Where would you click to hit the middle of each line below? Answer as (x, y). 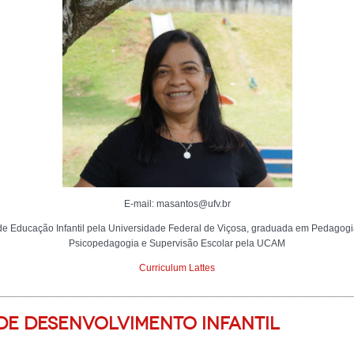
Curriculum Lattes (177, 268)
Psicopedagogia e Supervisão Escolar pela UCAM (177, 243)
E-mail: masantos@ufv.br (177, 204)
